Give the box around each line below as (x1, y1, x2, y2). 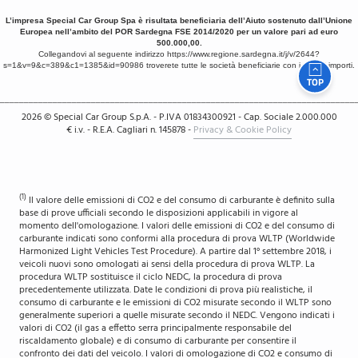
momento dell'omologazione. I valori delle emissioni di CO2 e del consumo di (19, 217, 335, 234)
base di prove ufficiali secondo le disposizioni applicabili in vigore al (19, 205, 298, 221)
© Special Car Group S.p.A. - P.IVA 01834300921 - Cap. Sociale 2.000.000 (41, 109, 337, 125)
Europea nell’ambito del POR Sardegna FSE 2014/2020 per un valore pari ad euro (20, 26, 338, 36)
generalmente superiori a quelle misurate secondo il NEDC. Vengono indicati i (19, 307, 335, 324)
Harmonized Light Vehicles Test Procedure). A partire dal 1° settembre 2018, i (19, 243, 332, 260)
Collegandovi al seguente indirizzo (38, 49, 167, 58)
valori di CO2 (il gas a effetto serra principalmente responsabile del (19, 320, 292, 336)
